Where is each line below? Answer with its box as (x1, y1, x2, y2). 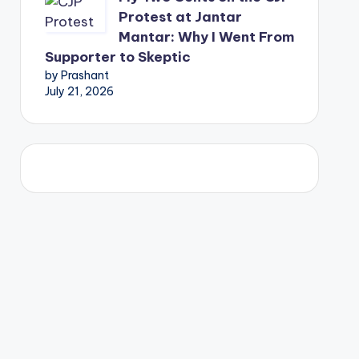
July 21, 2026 (44, 84, 114, 99)
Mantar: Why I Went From (118, 28, 294, 46)
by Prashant (44, 68, 109, 83)
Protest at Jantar (118, 8, 242, 26)
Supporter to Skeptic (44, 48, 191, 66)
